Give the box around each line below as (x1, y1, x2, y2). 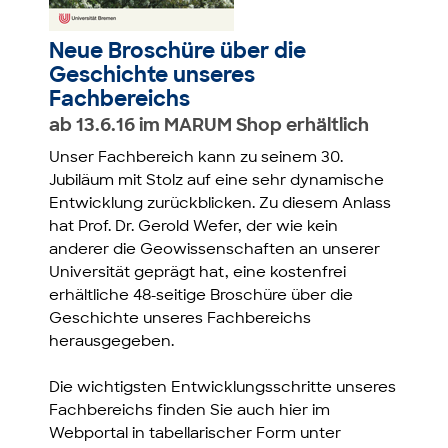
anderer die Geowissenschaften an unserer (49, 243, 381, 259)
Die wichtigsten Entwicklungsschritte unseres (49, 381, 397, 397)
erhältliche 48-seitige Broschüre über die (49, 289, 354, 305)
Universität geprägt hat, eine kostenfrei (49, 266, 347, 282)
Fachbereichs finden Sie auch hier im (49, 404, 331, 420)
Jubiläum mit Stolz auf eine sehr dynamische (49, 174, 385, 190)
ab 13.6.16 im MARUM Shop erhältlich (49, 117, 370, 137)
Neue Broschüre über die (49, 41, 307, 63)
